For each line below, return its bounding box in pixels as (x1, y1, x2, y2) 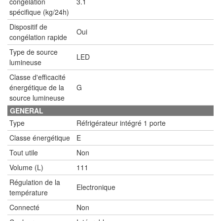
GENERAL (10, 105, 43, 115)
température (9, 187, 48, 197)
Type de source (9, 46, 58, 57)
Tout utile (9, 147, 38, 157)
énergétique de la (9, 82, 64, 92)
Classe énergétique (9, 132, 70, 143)
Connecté (9, 202, 39, 212)
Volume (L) (9, 162, 43, 172)
